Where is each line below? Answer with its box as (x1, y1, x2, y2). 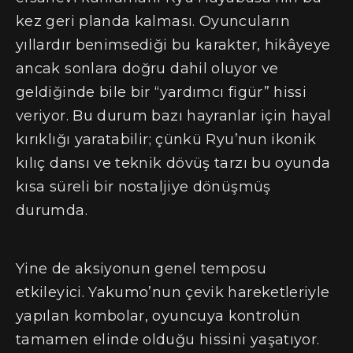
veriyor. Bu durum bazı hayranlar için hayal (16, 107, 332, 125)
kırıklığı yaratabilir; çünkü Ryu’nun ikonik (16, 131, 317, 149)
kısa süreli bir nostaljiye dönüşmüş (16, 178, 271, 196)
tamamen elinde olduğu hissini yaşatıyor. (16, 330, 320, 348)
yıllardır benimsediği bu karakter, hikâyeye (16, 36, 331, 54)
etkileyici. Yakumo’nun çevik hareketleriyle (16, 283, 330, 301)
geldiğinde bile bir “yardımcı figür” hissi (16, 84, 307, 102)
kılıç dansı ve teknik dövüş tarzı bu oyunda (16, 154, 331, 173)
